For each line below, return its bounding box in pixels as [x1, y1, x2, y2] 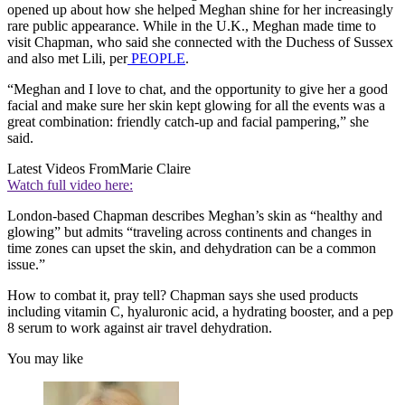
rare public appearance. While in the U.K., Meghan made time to [7, 18, 376, 34]
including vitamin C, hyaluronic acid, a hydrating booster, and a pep [7, 304, 393, 320]
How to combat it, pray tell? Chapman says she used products [7, 287, 358, 304]
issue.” [7, 257, 45, 273]
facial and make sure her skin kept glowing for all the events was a [7, 98, 385, 114]
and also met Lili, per [7, 51, 127, 67]
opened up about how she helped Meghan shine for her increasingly [7, 2, 393, 18]
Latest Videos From [7, 161, 119, 177]
